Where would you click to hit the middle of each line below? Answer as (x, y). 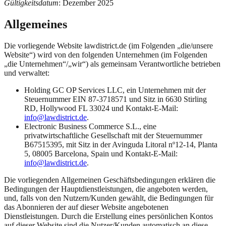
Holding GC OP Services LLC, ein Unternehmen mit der (115, 90)
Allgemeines (36, 24)
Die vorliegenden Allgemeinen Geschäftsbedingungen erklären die (110, 180)
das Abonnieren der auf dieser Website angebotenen (86, 207)
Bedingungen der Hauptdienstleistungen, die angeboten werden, (106, 189)
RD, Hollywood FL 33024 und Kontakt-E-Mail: (101, 108)
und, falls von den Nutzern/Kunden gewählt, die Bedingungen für (109, 198)
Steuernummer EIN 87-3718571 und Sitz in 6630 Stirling (116, 99)
